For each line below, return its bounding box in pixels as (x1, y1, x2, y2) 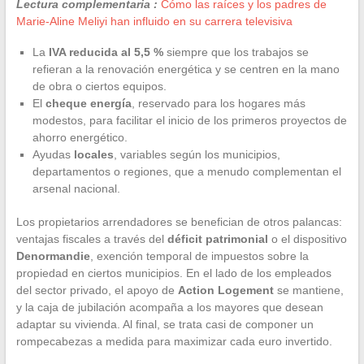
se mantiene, (273, 283, 344, 297)
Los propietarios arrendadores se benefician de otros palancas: (15, 214, 342, 228)
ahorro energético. (32, 130, 128, 144)
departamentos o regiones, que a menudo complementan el (32, 164, 341, 178)
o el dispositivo (267, 232, 347, 245)
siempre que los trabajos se (162, 45, 309, 58)
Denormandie (15, 249, 90, 262)
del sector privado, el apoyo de (15, 283, 178, 297)
